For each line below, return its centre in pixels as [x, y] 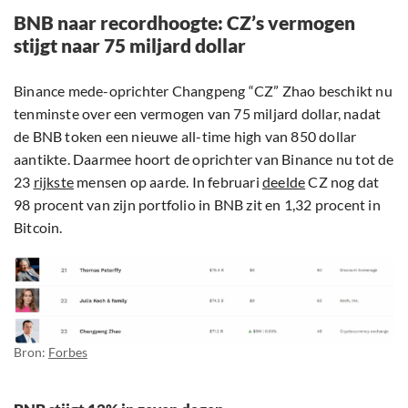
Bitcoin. [38, 228]
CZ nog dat [342, 182]
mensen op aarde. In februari [168, 182]
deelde [284, 182]
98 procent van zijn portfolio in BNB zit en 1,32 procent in [197, 205]
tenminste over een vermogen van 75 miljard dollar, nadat [198, 114]
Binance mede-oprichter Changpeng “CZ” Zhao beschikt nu [203, 91]
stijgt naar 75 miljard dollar [130, 46]
